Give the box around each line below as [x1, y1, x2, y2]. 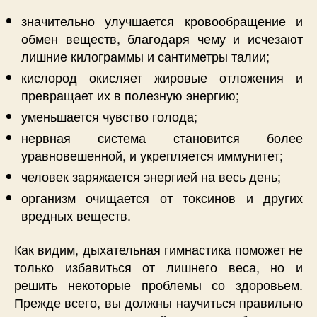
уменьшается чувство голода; [21, 107, 197, 125]
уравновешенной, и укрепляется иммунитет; [21, 146, 283, 164]
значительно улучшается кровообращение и [21, 11, 303, 30]
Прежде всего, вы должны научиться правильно [14, 292, 303, 311]
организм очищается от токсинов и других [21, 188, 303, 207]
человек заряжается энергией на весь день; [21, 167, 281, 185]
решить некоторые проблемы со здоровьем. [14, 275, 303, 294]
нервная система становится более [21, 128, 303, 146]
